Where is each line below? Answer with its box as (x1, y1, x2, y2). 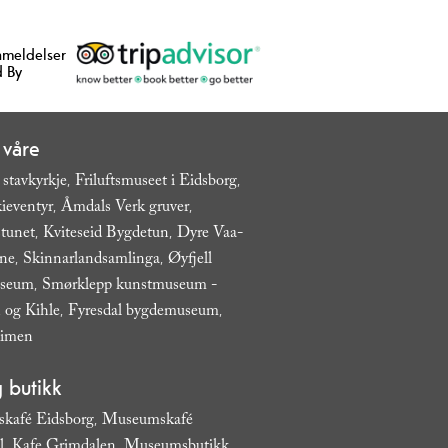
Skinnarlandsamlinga (22, 246, 160, 274)
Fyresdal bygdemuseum (67, 298, 219, 326)
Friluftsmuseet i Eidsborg (74, 168, 237, 196)
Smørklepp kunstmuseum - (41, 272, 217, 300)
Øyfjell (167, 246, 212, 274)
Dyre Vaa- (176, 220, 243, 248)
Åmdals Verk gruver (60, 194, 189, 222)
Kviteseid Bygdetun (42, 220, 169, 248)
